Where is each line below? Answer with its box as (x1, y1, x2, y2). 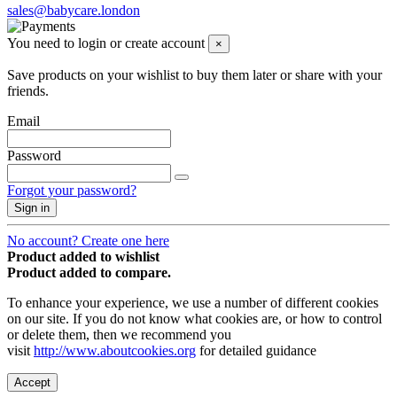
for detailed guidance (196, 342, 316, 358)
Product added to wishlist (7, 248, 160, 264)
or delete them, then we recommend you (7, 326, 231, 342)
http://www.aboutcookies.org (34, 342, 196, 358)
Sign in (14, 200, 50, 214)
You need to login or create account (7, 35, 205, 51)
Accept (14, 375, 51, 389)
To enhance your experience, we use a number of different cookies (7, 294, 378, 310)
